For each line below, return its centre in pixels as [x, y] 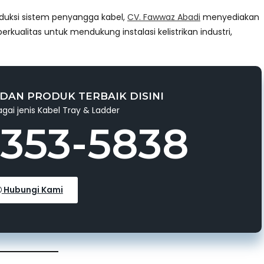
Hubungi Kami [32, 189]
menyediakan [230, 17]
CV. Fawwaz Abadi [164, 17]
